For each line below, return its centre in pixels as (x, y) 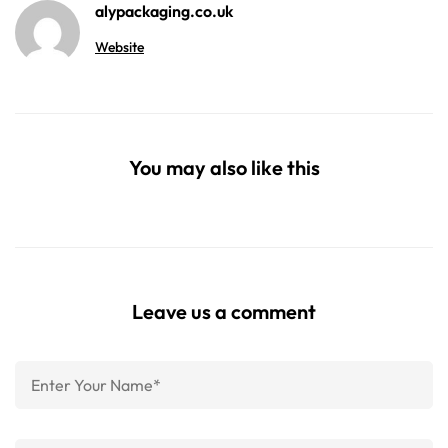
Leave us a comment (224, 312)
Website (119, 47)
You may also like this (224, 168)
